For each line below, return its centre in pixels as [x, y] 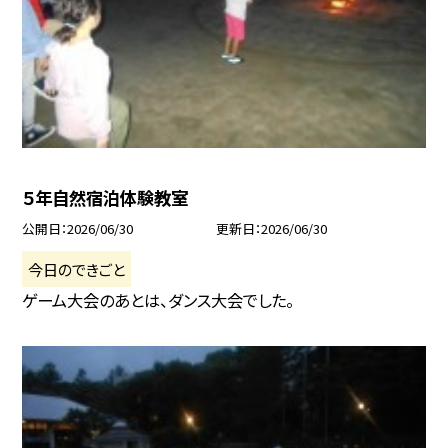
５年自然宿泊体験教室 [105, 198]
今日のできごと [77, 268]
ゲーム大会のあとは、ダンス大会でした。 [158, 300]
